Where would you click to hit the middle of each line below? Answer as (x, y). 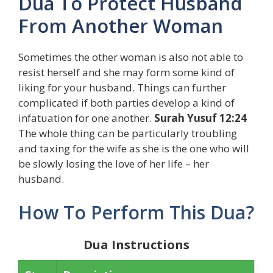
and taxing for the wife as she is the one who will (134, 148)
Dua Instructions (136, 245)
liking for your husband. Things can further (122, 87)
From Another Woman (121, 25)
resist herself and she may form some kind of (126, 72)
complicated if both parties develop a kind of (126, 102)
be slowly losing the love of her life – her (114, 163)
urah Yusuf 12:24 (204, 118)
